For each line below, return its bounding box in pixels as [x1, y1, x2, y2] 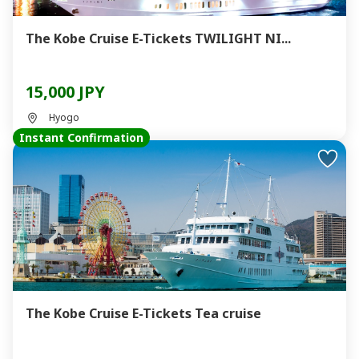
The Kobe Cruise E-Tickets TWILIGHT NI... [26, 30, 292, 47]
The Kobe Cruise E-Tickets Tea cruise [26, 305, 262, 322]
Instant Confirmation [19, 130, 143, 145]
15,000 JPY [26, 81, 105, 103]
